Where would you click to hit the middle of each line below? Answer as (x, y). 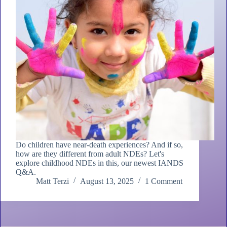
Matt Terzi (52, 181)
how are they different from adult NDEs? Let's (90, 154)
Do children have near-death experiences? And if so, (99, 145)
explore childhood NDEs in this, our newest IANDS (100, 163)
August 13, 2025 (107, 181)
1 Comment (164, 181)
